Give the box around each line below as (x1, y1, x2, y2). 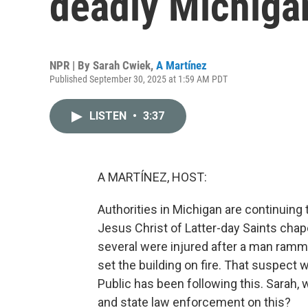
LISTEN (89, 109, 129, 122)
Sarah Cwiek (93, 58, 151, 72)
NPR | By (49, 58, 93, 72)
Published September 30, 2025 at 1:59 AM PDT (49, 74, 228, 85)
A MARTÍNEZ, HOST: (98, 170, 207, 184)
